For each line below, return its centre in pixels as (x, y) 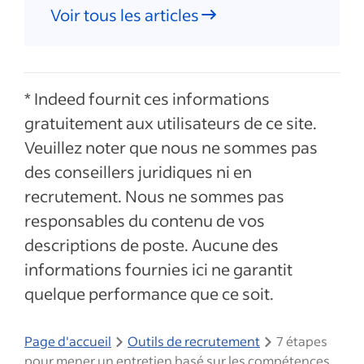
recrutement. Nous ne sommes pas (154, 196)
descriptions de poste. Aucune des (152, 245)
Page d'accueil (68, 341)
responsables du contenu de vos (145, 220)
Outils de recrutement (194, 341)
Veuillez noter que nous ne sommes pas (171, 147)
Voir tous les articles (125, 15)
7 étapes (302, 341)
